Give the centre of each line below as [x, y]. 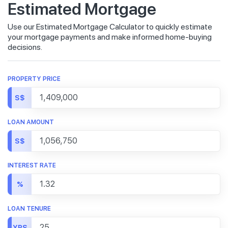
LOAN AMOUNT [31, 122]
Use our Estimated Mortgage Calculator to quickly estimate [110, 27]
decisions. [25, 47]
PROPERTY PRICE [34, 79]
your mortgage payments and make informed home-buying [110, 37]
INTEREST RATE [32, 165]
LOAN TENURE [29, 209]
